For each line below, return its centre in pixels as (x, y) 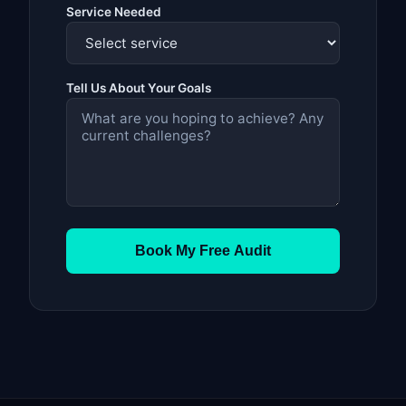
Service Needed (114, 11)
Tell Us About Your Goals (139, 87)
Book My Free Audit (203, 250)
